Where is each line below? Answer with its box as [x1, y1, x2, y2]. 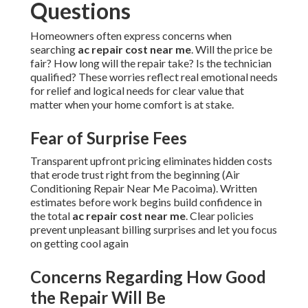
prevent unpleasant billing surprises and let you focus [30, 223, 277, 236]
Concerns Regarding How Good [30, 267, 266, 287]
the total [30, 209, 72, 223]
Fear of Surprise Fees [30, 128, 187, 148]
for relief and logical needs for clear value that [30, 84, 244, 98]
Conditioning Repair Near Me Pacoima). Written [30, 181, 257, 195]
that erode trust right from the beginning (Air [30, 168, 240, 181]
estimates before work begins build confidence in [30, 195, 262, 209]
